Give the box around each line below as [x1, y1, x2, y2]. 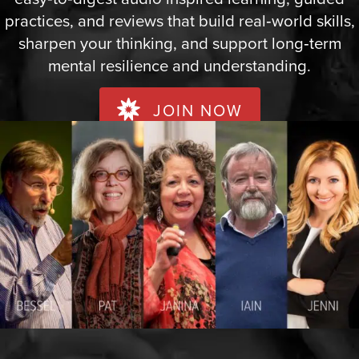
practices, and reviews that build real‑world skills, [4, 8, 355, 33]
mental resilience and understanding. [48, 53, 311, 78]
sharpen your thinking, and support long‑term [18, 30, 341, 55]
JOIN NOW [152, 98, 243, 123]
